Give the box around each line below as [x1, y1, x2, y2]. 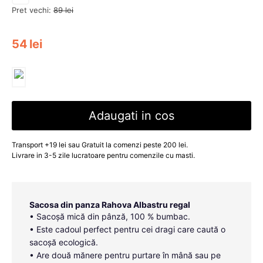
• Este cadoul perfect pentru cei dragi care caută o [29, 224, 225, 234]
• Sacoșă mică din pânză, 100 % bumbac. [29, 211, 190, 221]
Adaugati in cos [89, 109, 174, 123]
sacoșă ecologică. [29, 237, 98, 247]
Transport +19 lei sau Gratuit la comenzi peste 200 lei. [12, 140, 188, 150]
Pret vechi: [12, 5, 51, 15]
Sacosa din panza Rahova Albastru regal [29, 200, 190, 210]
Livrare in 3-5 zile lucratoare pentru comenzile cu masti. [12, 151, 195, 160]
